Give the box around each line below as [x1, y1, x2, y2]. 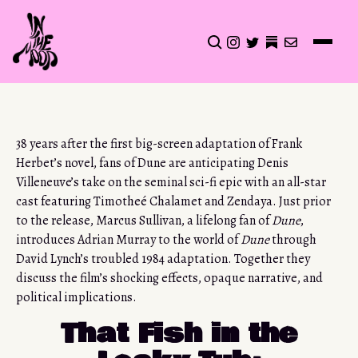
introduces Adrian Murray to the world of [16, 231, 241, 249]
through [269, 231, 316, 249]
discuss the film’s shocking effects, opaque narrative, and [16, 269, 323, 288]
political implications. [16, 288, 137, 307]
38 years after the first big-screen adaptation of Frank [16, 135, 302, 153]
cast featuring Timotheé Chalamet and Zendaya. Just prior [16, 193, 331, 211]
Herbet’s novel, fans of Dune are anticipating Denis [16, 154, 288, 173]
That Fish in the [61, 313, 297, 355]
